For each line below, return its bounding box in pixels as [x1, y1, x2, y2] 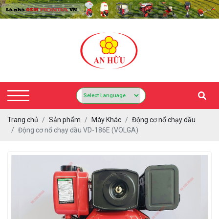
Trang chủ [7, 115, 38, 124]
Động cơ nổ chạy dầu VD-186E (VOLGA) [18, 126, 138, 134]
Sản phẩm [49, 115, 81, 124]
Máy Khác [91, 115, 121, 124]
